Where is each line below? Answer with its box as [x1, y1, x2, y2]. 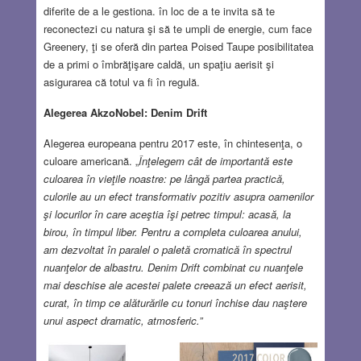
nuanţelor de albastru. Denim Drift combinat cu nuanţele [43, 259, 303, 276]
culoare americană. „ [43, 153, 139, 169]
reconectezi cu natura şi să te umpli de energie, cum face [43, 21, 312, 37]
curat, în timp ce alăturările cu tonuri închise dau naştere [43, 295, 307, 311]
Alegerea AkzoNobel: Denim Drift [43, 105, 207, 121]
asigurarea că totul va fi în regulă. [43, 74, 200, 90]
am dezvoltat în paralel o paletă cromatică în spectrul [43, 242, 292, 258]
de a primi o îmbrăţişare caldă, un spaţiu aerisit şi [43, 56, 274, 73]
